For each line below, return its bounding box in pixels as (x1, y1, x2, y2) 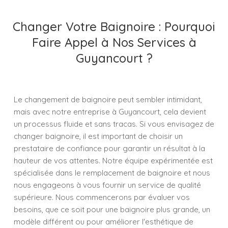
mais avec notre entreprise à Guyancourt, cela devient (14, 107, 206, 117)
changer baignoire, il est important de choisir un (14, 131, 183, 141)
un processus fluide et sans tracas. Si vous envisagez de (14, 119, 214, 129)
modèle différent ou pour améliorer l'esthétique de (14, 217, 193, 226)
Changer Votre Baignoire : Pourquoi (13, 19, 215, 34)
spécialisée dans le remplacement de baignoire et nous (14, 168, 210, 178)
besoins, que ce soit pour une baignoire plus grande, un (14, 205, 210, 214)
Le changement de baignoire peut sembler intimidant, (14, 95, 202, 104)
